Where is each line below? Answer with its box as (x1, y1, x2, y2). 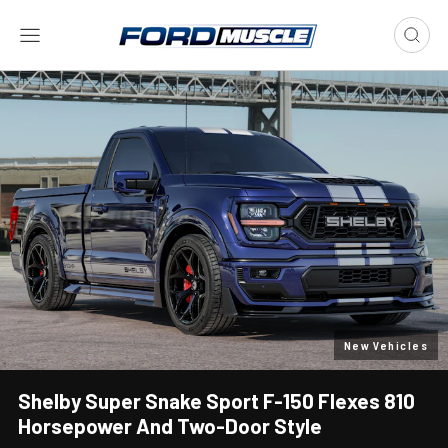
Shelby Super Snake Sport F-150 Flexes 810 (18, 387, 415, 413)
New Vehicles (343, 337, 428, 352)
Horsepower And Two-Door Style (18, 412, 322, 438)
